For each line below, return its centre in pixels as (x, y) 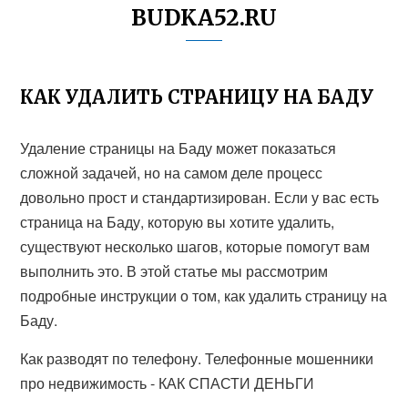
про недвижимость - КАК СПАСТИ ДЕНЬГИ (168, 383)
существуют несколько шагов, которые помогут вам (195, 246)
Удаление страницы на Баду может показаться (178, 148)
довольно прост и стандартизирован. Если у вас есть (200, 197)
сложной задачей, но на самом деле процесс (172, 173)
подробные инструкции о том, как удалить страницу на (204, 296)
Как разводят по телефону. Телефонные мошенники (197, 358)
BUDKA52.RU (204, 18)
